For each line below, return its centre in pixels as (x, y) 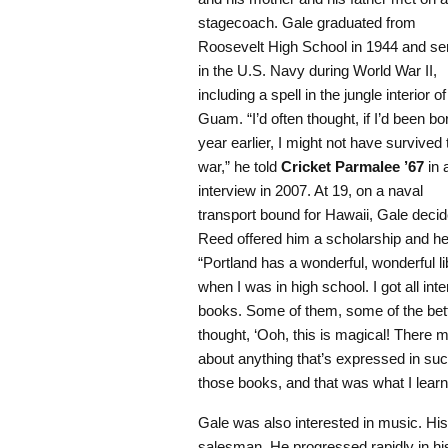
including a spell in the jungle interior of (322, 95)
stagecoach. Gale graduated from (307, 23)
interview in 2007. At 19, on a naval (310, 191)
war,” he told (239, 167)
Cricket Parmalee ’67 (352, 167)
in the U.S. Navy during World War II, (317, 71)
